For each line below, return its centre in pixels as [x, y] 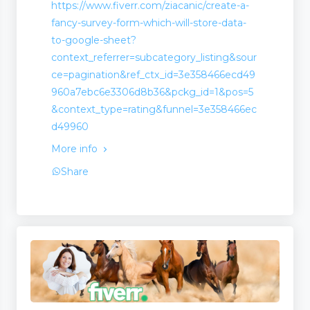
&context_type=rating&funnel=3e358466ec [154, 109]
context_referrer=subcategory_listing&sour [154, 57]
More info [76, 148]
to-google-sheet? [94, 40]
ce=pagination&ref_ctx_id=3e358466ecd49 [153, 74]
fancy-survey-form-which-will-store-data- [149, 22]
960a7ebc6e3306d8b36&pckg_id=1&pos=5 [152, 92]
